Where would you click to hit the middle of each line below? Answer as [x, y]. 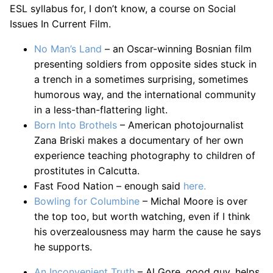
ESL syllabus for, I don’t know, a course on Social [123, 9]
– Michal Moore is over [193, 201]
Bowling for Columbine [87, 201]
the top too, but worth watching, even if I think [142, 216]
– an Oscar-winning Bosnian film [177, 49]
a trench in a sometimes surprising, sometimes [141, 79]
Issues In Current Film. [60, 24]
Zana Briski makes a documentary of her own [139, 140]
